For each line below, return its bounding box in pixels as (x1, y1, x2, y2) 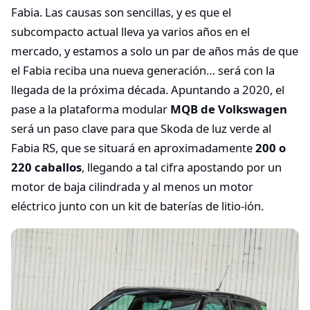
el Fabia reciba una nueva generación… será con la (11, 62, 275, 79)
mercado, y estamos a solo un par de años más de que (11, 43, 298, 60)
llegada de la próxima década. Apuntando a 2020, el (11, 82, 284, 98)
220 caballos (11, 159, 82, 176)
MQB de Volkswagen (170, 101, 287, 118)
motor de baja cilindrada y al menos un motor (11, 179, 253, 195)
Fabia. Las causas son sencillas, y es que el (11, 4, 231, 21)
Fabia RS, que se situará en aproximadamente (11, 140, 253, 156)
